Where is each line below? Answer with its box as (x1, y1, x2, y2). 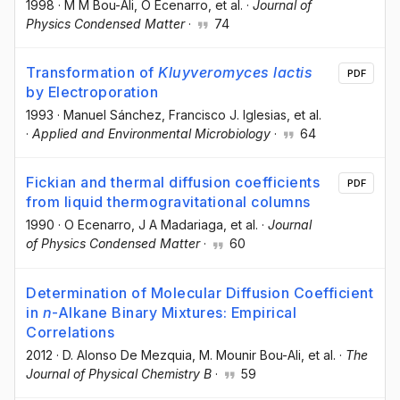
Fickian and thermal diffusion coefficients (26, 173, 320, 192)
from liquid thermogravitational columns (26, 193, 311, 212)
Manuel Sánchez (63, 107, 162, 123)
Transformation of (26, 63, 158, 82)
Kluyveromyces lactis (158, 63, 312, 82)
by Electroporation (26, 83, 158, 102)
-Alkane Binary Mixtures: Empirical (52, 303, 296, 321)
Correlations (26, 322, 114, 341)
